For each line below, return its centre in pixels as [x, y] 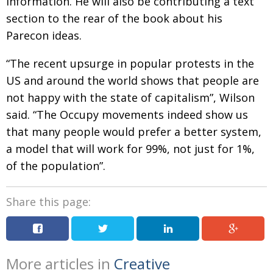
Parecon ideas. [44, 36]
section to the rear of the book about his [114, 19]
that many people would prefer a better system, [134, 132]
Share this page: [48, 202]
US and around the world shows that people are [133, 81]
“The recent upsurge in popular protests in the [130, 64]
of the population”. [56, 166]
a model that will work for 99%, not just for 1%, [130, 149]
